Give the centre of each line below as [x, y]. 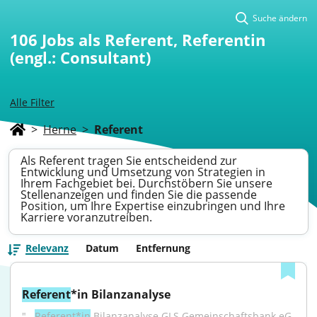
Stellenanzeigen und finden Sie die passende [139, 195]
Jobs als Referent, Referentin [154, 40]
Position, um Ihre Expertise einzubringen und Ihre [153, 206]
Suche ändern [280, 18]
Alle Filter [32, 102]
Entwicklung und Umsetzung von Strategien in [143, 172]
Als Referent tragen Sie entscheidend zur [129, 161]
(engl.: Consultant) [80, 57]
